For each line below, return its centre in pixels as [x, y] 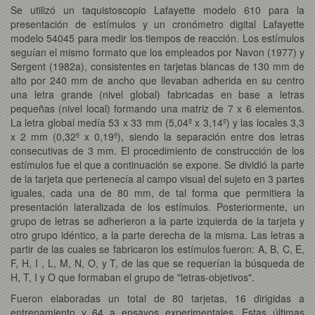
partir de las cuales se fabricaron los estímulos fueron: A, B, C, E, [157, 249]
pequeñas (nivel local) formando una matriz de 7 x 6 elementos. [157, 108]
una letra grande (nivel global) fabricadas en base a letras [157, 94]
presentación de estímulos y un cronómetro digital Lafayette [157, 24]
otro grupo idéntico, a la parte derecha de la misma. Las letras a [157, 234]
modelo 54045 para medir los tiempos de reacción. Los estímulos [157, 38]
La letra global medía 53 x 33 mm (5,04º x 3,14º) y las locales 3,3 [157, 122]
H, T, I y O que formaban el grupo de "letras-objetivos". [133, 277]
